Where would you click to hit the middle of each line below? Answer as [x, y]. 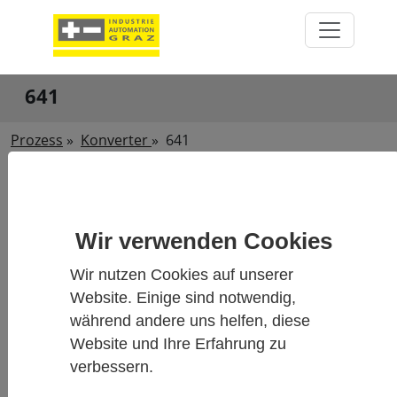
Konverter [116, 140]
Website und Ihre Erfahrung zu [179, 343]
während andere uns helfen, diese [191, 320]
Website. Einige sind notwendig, [183, 297]
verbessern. [112, 366]
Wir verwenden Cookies [203, 241]
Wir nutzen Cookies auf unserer [182, 274]
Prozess [37, 140]
